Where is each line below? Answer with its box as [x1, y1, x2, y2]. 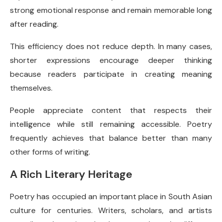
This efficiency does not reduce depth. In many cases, [10, 41, 212, 52]
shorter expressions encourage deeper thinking [10, 55, 212, 65]
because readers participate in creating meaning [10, 69, 212, 79]
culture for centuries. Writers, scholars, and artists [10, 205, 212, 216]
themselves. [10, 83, 53, 93]
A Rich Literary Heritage [10, 167, 132, 181]
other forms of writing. [10, 147, 90, 157]
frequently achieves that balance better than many [10, 133, 212, 143]
